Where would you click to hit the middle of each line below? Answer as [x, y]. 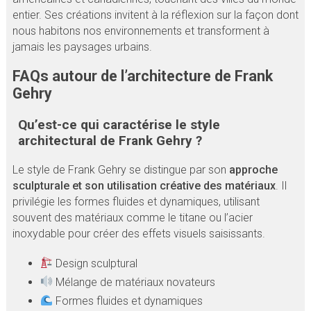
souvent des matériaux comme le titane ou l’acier [132, 217]
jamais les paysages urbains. [82, 47]
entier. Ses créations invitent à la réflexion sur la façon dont [155, 15]
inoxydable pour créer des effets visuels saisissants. [138, 233]
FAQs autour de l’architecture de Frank [142, 76]
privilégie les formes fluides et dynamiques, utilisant [136, 201]
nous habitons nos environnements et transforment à [141, 31]
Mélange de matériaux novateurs [134, 282]
